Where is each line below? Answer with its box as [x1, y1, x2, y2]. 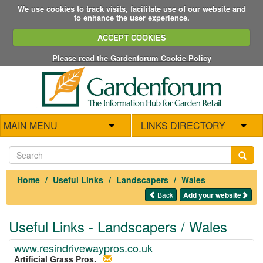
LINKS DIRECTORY [140, 118, 225, 132]
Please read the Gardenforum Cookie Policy [52, 52, 211, 63]
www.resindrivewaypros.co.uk [14, 240, 153, 255]
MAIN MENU [4, 118, 58, 132]
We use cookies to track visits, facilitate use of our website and [17, 2, 246, 14]
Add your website [183, 189, 241, 200]
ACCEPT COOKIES [97, 32, 166, 43]
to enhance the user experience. [73, 11, 190, 23]
